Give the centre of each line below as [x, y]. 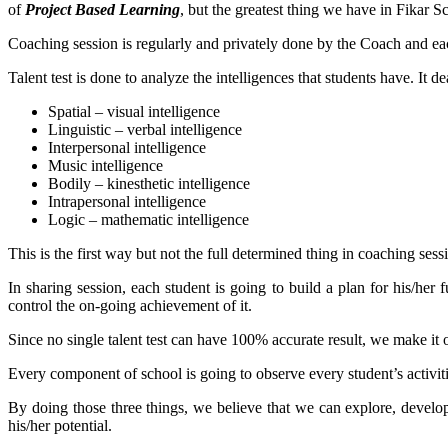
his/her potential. [60, 425]
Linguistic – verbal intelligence [145, 129]
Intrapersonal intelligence [127, 201]
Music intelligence [105, 165]
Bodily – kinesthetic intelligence [149, 183]
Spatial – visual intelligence [134, 111]
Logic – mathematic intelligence [148, 219]
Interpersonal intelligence [127, 147]
